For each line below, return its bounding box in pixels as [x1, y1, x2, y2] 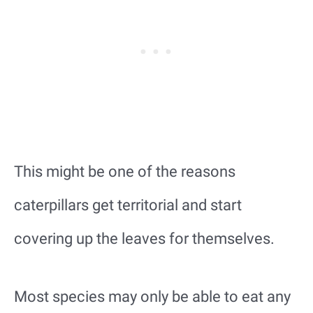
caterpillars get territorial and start [14, 196, 242, 214]
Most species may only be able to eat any [14, 288, 291, 306]
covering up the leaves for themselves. [14, 229, 275, 247]
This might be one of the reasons [14, 162, 235, 180]
